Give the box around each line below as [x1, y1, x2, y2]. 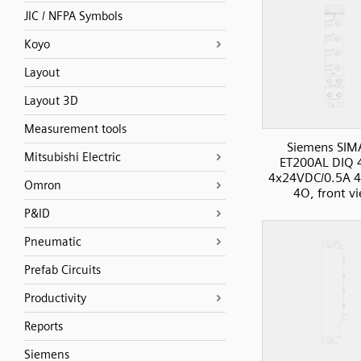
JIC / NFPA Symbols [24, 9, 122, 23]
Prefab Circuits [24, 263, 101, 277]
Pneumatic [24, 234, 81, 249]
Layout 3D [24, 93, 78, 108]
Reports [24, 319, 63, 334]
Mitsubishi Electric [24, 150, 121, 164]
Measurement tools [24, 122, 127, 136]
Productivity [24, 291, 86, 305]
